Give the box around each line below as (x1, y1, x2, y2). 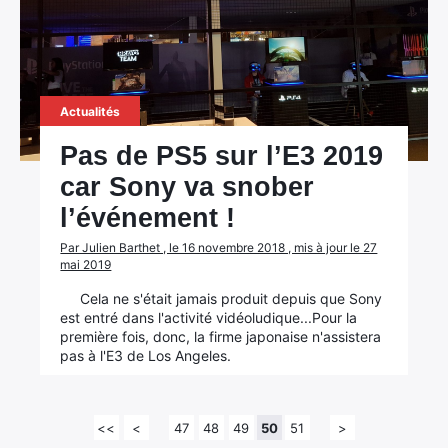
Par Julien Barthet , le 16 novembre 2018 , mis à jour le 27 (60, 240, 378, 255)
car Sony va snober (60, 172, 315, 202)
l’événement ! (60, 203, 236, 233)
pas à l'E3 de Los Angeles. (60, 347, 232, 364)
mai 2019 (60, 257, 112, 272)
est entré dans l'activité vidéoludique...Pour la (60, 309, 358, 326)
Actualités (60, 104, 121, 119)
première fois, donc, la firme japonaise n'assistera (60, 328, 382, 345)
